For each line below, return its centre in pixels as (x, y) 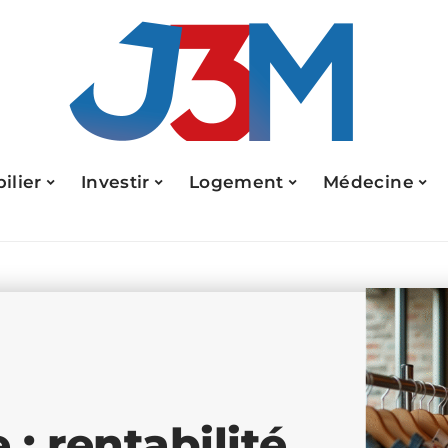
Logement (236, 181)
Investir (115, 181)
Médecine (368, 181)
